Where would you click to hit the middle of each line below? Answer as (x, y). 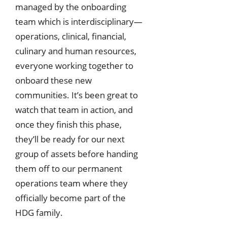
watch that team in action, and (74, 109)
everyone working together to (74, 65)
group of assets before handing (77, 154)
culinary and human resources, (76, 51)
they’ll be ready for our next (70, 139)
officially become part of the (70, 198)
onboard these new (53, 80)
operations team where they (71, 183)
